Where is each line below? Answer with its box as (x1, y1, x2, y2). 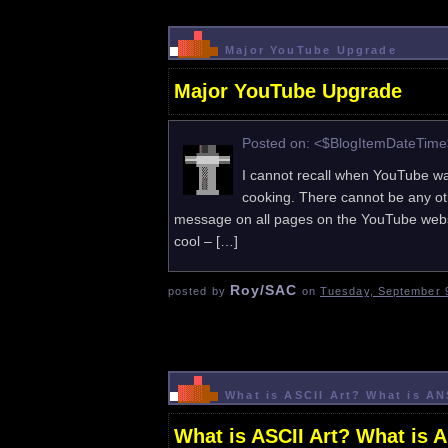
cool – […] (174, 232, 238, 249)
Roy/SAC (229, 281, 298, 298)
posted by (168, 284, 230, 297)
